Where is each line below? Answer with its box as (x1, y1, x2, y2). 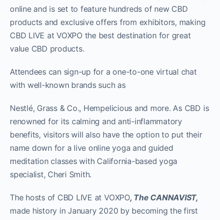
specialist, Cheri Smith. (10, 169, 113, 179)
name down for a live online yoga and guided (10, 142, 173, 153)
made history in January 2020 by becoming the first (10, 205, 198, 216)
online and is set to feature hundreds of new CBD (10, 3, 188, 14)
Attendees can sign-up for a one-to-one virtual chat (10, 66, 197, 77)
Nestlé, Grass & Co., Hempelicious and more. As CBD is (10, 103, 209, 113)
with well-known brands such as (10, 80, 126, 90)
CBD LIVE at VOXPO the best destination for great (10, 30, 191, 40)
